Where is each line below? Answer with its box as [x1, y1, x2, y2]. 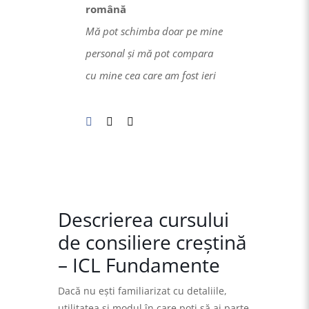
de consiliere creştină [58, 229, 247, 256]
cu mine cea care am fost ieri [86, 68, 216, 83]
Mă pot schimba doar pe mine [86, 24, 223, 39]
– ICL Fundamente [58, 252, 220, 279]
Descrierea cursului [58, 206, 229, 233]
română [86, 2, 126, 17]
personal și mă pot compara [86, 46, 213, 61]
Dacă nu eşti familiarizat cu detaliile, [58, 284, 227, 298]
